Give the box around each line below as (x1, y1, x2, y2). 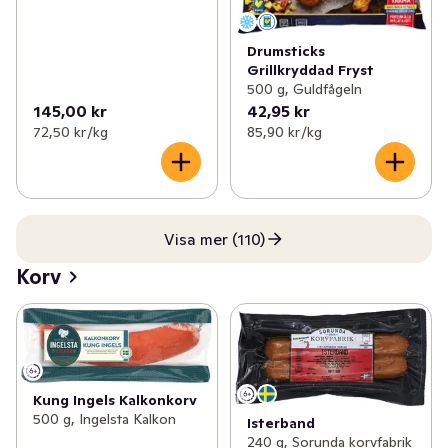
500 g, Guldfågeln (246, 79, 362, 98)
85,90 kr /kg (246, 122, 322, 141)
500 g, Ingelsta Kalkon (33, 410, 176, 429)
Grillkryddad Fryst (246, 60, 374, 79)
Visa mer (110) (163, 228, 265, 249)
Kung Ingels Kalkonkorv (33, 391, 197, 410)
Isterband (246, 413, 315, 432)
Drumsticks (246, 41, 325, 60)
